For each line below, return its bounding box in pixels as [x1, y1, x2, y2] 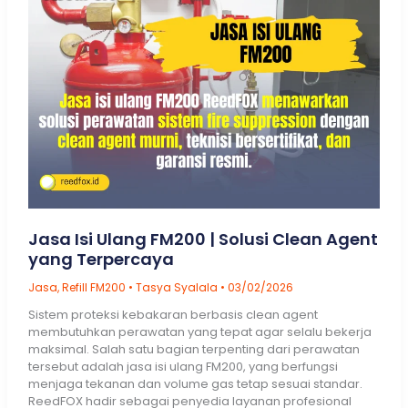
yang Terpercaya [27, 247, 174, 270]
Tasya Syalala [135, 279, 220, 295]
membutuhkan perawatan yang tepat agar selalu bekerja [27, 322, 372, 341]
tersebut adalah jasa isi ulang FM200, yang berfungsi [27, 357, 338, 375]
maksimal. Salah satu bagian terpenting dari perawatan [27, 340, 360, 358]
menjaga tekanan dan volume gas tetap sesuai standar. [27, 374, 362, 393]
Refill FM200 [61, 279, 126, 295]
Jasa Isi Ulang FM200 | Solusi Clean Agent [27, 227, 378, 250]
